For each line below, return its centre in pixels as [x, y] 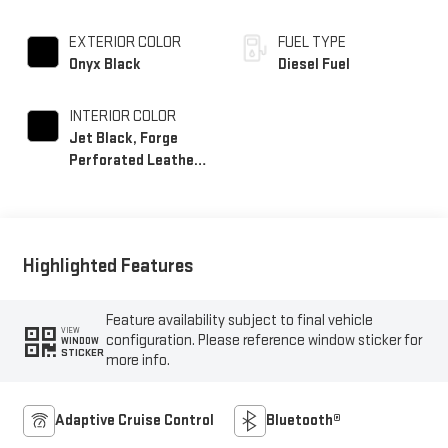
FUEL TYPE [312, 38]
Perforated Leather [134, 156]
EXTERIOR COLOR [124, 38]
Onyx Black [104, 60]
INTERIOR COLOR [122, 112]
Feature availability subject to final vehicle [240, 316]
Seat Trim [101, 178]
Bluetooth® [303, 416]
